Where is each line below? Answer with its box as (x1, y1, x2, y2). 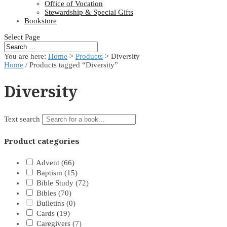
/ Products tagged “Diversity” (23, 61, 118, 69)
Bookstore (24, 17, 57, 25)
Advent (36, 159, 61, 167)
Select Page (4, 33, 40, 41)
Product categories (4, 136, 80, 146)
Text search (4, 115, 40, 124)
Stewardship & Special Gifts (45, 8, 133, 16)
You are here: (4, 52, 48, 60)
